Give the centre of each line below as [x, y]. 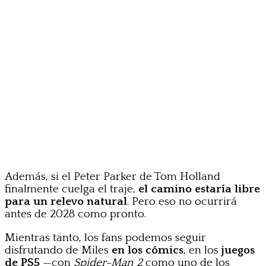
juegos [238, 251]
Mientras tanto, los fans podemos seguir [105, 238]
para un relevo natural [66, 202]
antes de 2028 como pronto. [75, 214]
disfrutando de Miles [58, 251]
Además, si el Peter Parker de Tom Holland [113, 177]
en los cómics [148, 251]
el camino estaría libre [199, 189]
